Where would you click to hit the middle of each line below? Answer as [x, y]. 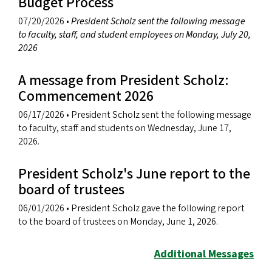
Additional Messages [204, 254]
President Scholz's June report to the [134, 174]
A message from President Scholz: [124, 81]
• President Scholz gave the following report [155, 209]
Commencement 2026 [86, 97]
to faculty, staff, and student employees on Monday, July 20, [134, 35]
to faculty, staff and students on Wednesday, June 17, [125, 128]
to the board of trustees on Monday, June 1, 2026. [118, 222]
